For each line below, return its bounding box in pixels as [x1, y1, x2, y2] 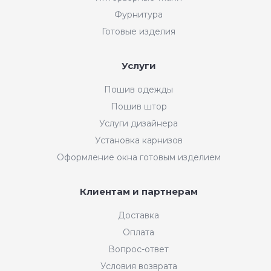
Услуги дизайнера [99, 117, 178, 129]
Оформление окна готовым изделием [56, 151, 221, 163]
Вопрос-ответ [108, 243, 169, 255]
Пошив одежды [104, 83, 173, 95]
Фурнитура [114, 8, 163, 20]
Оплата [123, 226, 154, 238]
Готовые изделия [102, 25, 175, 37]
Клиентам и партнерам [79, 185, 198, 197]
